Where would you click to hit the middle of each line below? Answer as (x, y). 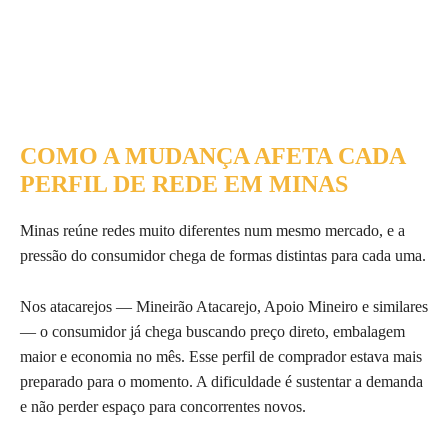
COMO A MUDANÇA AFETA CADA (212, 155)
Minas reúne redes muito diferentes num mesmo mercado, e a (212, 230)
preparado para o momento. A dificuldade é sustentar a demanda (221, 381)
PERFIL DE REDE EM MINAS (184, 183)
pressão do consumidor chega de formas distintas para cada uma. (223, 255)
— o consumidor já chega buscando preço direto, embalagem (212, 331)
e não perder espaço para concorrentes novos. (163, 406)
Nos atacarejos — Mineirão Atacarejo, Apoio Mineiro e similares (224, 306)
